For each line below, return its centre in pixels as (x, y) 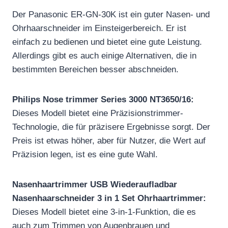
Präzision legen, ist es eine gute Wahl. (85, 154)
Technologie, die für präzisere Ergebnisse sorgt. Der (111, 127)
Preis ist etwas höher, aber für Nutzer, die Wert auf (109, 140)
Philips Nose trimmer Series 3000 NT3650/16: (103, 99)
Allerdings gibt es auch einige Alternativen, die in (104, 55)
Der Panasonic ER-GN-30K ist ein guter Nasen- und (111, 14)
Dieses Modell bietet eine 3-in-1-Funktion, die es (104, 212)
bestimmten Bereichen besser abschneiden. (95, 69)
